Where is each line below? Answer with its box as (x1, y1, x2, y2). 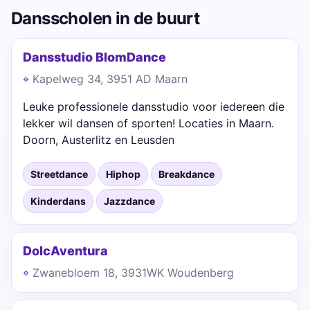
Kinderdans (30, 195, 86, 207)
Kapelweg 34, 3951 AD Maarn (33, 72, 188, 86)
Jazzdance (104, 195, 155, 207)
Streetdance (30, 168, 88, 180)
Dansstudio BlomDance (23, 50, 166, 64)
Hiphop (106, 168, 140, 180)
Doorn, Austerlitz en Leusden (23, 133, 174, 147)
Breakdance (158, 168, 215, 180)
